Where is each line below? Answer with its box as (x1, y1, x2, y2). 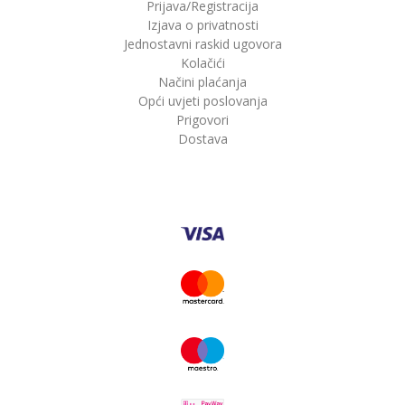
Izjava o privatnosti (146, 16, 259, 34)
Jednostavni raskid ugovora (123, 35, 282, 53)
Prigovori (176, 111, 229, 129)
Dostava (177, 130, 228, 148)
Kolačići (180, 54, 225, 72)
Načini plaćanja (158, 73, 247, 91)
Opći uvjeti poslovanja (137, 92, 268, 110)
